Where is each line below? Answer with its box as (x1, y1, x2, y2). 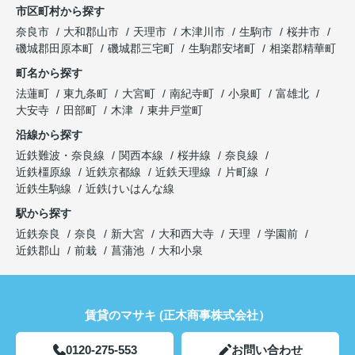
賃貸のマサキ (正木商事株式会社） (85, 308, 270, 323)
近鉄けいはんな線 (86, 182, 174, 196)
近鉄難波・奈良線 (16, 149, 108, 162)
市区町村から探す (16, 5, 105, 18)
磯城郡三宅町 (108, 42, 174, 55)
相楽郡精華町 (269, 42, 336, 55)
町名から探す (16, 67, 82, 80)
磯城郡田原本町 (16, 42, 94, 55)
